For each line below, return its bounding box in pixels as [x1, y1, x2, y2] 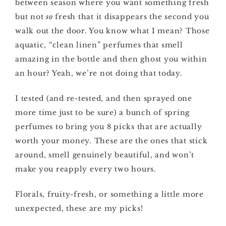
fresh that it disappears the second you [52, 12, 209, 21]
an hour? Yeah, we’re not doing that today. [15, 69, 183, 78]
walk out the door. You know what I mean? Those [15, 26, 210, 35]
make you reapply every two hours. [15, 164, 156, 174]
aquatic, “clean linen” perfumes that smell [15, 40, 183, 49]
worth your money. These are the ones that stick [15, 136, 208, 145]
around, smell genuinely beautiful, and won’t [15, 150, 194, 159]
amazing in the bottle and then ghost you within [15, 54, 207, 64]
